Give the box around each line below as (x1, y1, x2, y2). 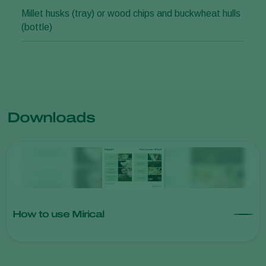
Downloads (7, 110, 95, 126)
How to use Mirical (12, 209, 104, 220)
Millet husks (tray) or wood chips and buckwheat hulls (21, 8, 240, 19)
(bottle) (21, 22, 52, 33)
